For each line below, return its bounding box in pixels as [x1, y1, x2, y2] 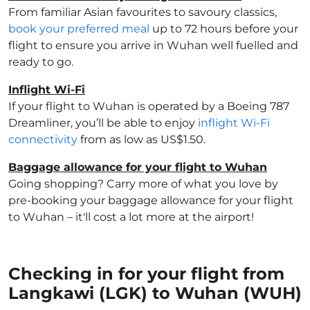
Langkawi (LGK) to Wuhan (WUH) [8, 283, 302, 303]
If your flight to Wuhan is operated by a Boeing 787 [8, 100, 289, 113]
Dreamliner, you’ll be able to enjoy [8, 116, 198, 129]
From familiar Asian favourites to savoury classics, [8, 6, 277, 19]
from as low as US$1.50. [77, 133, 206, 146]
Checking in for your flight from [8, 264, 284, 284]
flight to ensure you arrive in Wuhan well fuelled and [8, 39, 298, 52]
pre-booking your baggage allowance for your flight [8, 194, 293, 207]
